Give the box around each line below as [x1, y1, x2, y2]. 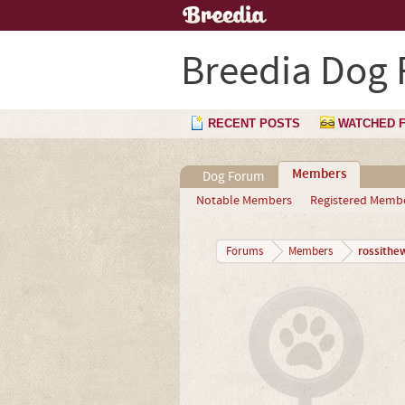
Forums [225, 244, 263, 259]
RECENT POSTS [208, 117, 300, 130]
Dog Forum [202, 168, 264, 185]
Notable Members [195, 193, 292, 209]
